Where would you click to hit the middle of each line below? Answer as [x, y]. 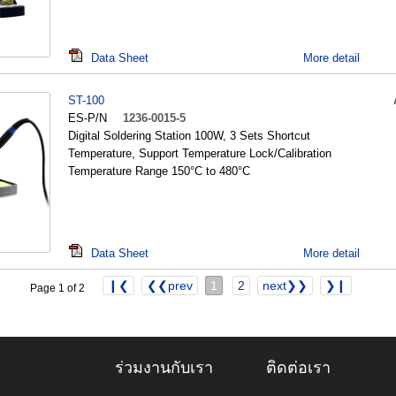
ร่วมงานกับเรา [164, 368]
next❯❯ [285, 286]
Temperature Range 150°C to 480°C [159, 171]
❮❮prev [170, 286]
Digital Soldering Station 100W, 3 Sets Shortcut [189, 136]
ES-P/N [88, 118]
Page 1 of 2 [57, 288]
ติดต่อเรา [298, 368]
